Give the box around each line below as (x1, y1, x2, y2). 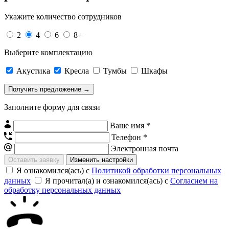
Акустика (16, 66, 52, 76)
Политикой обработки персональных (91, 166, 221, 175)
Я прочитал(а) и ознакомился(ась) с (45, 176, 170, 186)
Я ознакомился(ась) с (16, 166, 91, 175)
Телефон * (111, 133, 147, 142)
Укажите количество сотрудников (4, 12, 122, 21)
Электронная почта (111, 144, 178, 153)
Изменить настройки (70, 156, 133, 164)
